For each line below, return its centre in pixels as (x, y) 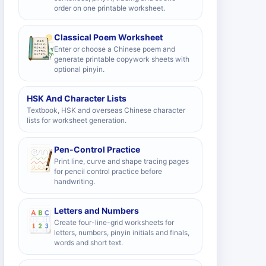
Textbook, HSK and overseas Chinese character (106, 110)
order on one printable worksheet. (110, 8)
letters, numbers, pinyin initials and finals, (122, 232)
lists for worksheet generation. (77, 120)
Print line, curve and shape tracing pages (121, 161)
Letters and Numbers (96, 210)
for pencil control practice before (108, 171)
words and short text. (88, 243)
